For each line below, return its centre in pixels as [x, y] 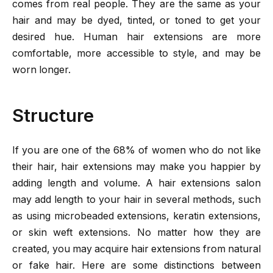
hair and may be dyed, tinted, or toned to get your [136, 20]
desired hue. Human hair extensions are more [136, 37]
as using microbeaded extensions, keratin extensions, [136, 216]
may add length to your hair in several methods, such [136, 200]
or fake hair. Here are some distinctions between [136, 266]
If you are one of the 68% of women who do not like [136, 151]
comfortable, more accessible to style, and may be [136, 53]
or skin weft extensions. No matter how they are [136, 233]
